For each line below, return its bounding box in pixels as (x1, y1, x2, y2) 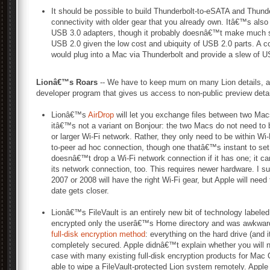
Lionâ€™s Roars (36, 78, 98, 87)
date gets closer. (51, 186, 109, 195)
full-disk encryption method (51, 230, 145, 239)
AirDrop (88, 110, 114, 119)
